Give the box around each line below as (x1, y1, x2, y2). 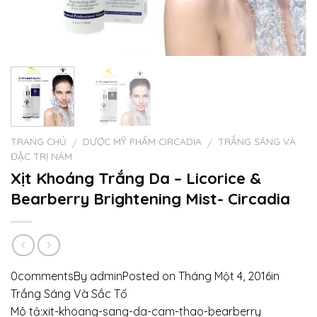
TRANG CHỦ (11, 135, 67, 148)
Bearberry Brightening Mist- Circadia (11, 188, 290, 209)
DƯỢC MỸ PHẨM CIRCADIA (83, 135, 202, 148)
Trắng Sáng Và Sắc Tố (11, 287, 127, 301)
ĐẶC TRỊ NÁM (11, 150, 72, 163)
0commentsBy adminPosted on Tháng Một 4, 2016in (11, 269, 279, 284)
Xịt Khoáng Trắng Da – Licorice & (11, 168, 261, 188)
